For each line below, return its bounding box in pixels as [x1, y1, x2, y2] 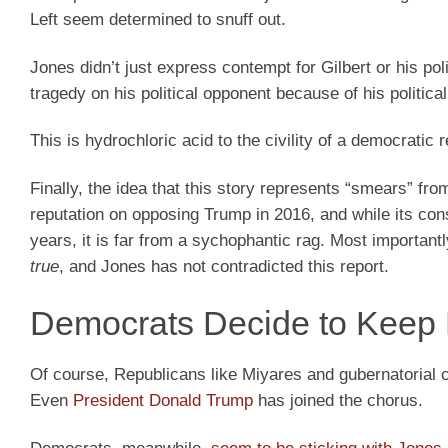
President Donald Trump [73, 390, 253, 410]
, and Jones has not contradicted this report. [59, 257, 389, 277]
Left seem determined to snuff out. [30, 9, 286, 29]
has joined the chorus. [253, 390, 423, 410]
